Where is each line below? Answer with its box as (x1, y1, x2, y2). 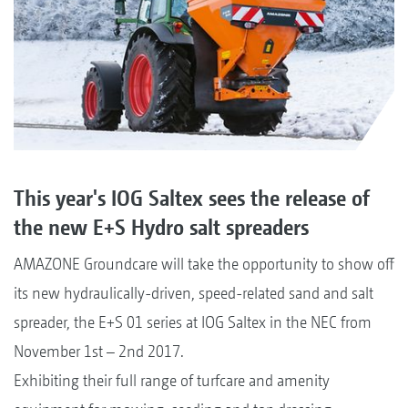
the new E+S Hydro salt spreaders (14, 214, 309, 240)
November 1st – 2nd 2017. (14, 342, 184, 362)
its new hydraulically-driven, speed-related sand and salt (14, 283, 373, 303)
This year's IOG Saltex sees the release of (14, 185, 370, 211)
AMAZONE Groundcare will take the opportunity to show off (14, 254, 394, 274)
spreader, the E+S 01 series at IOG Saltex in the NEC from (14, 312, 372, 332)
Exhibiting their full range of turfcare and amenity (14, 371, 330, 391)
